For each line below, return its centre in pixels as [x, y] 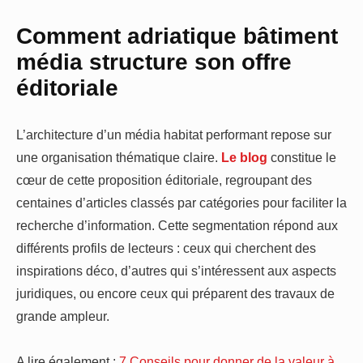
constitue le [302, 158]
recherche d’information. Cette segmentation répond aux [177, 226]
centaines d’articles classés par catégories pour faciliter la [181, 203]
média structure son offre [154, 61]
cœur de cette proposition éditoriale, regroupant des [164, 180]
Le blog [244, 158]
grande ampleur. [63, 316]
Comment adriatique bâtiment [177, 35]
